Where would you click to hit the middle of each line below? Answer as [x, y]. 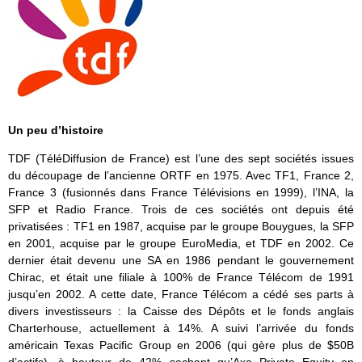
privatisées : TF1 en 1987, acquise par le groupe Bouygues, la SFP [181, 227]
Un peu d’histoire [56, 130]
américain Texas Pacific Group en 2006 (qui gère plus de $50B [181, 345]
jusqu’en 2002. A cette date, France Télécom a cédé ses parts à [181, 295]
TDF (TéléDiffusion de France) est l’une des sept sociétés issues [181, 159]
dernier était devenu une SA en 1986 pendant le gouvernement [181, 261]
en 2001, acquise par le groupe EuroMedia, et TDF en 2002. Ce [181, 244]
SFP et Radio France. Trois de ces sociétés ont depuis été [181, 210]
